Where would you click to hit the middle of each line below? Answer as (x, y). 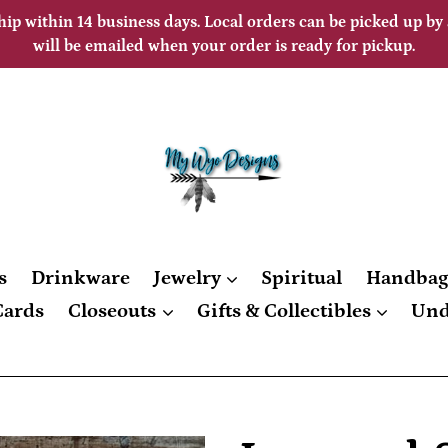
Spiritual (301, 278)
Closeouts (114, 311)
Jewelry (189, 278)
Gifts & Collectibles (285, 311)
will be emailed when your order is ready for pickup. (224, 46)
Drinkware (80, 278)
